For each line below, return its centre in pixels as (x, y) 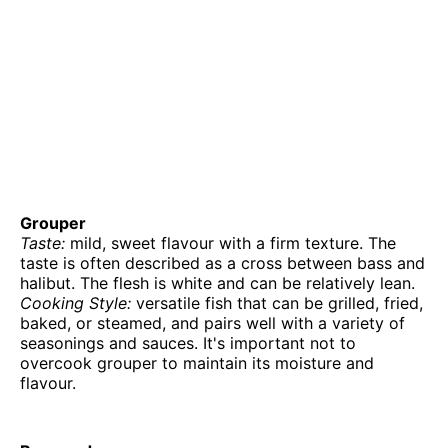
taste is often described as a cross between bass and (222, 262)
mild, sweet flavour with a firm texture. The (233, 242)
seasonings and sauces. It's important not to (188, 342)
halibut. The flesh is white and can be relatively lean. (217, 282)
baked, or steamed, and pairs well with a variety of (212, 322)
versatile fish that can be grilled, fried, (279, 302)
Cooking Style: (78, 302)
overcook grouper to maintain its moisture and (197, 362)
